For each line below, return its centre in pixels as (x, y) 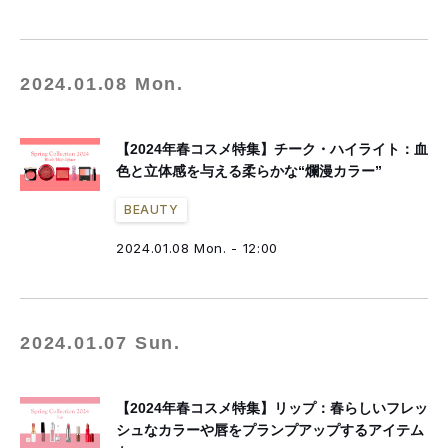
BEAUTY (151, 209)
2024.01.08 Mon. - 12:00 (197, 248)
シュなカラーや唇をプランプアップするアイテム (270, 430)
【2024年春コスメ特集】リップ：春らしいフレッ (272, 408)
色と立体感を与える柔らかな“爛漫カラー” (249, 171)
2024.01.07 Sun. (100, 343)
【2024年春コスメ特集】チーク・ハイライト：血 (272, 149)
